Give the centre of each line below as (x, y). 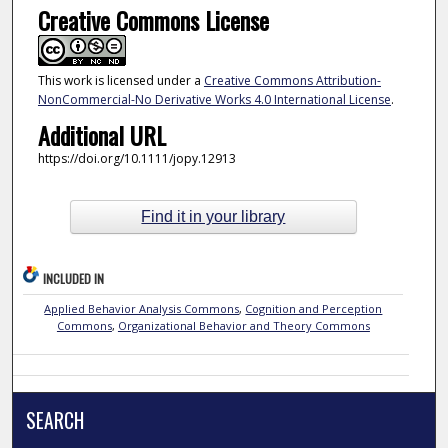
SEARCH (55, 420)
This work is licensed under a (120, 81)
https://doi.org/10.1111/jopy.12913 (136, 158)
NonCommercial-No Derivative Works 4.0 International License (214, 100)
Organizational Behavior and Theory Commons (243, 325)
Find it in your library (213, 217)
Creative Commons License (153, 20)
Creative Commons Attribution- (292, 81)
